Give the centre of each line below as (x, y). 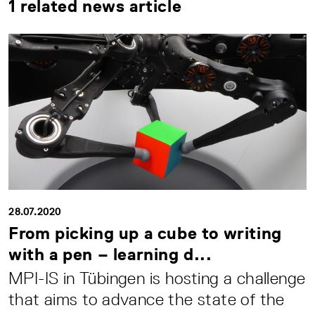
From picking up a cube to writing (145, 233)
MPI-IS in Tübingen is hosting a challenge (157, 278)
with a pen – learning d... (110, 254)
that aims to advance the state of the (147, 299)
